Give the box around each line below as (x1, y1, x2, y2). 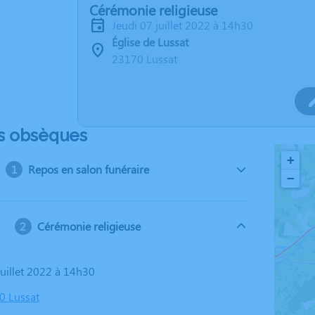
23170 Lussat (112, 51, 177, 66)
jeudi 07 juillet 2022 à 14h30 (116, 18, 253, 32)
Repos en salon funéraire (28, 162, 150, 176)
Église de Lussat (112, 34, 188, 49)
